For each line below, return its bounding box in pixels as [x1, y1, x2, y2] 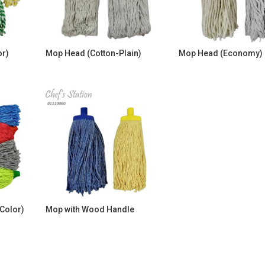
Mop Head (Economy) [179, 49, 263, 58]
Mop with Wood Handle [46, 205, 134, 214]
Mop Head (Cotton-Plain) [46, 49, 141, 58]
